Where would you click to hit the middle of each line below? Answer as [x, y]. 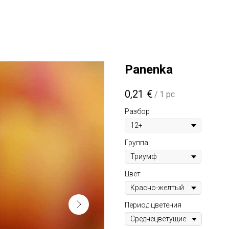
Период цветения [153, 205]
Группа [136, 143]
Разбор [137, 112]
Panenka [149, 70]
